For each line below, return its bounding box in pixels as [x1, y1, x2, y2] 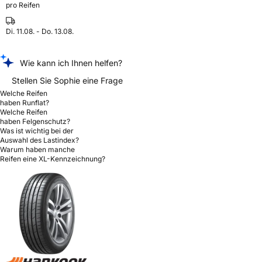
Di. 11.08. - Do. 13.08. [6, 27, 74, 36]
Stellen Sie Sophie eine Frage [12, 75, 123, 86]
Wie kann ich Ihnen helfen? [20, 58, 122, 68]
